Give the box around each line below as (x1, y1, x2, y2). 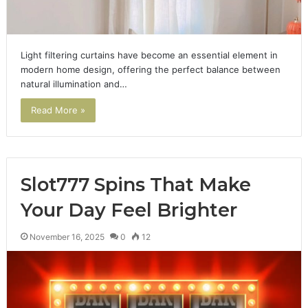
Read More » (30, 104, 85, 115)
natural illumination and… (20, 78, 127, 89)
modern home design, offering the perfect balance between (20, 63, 280, 75)
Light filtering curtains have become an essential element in (20, 49, 278, 60)
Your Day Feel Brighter (20, 198, 237, 221)
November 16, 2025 (29, 231, 104, 242)
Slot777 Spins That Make (20, 173, 251, 196)
